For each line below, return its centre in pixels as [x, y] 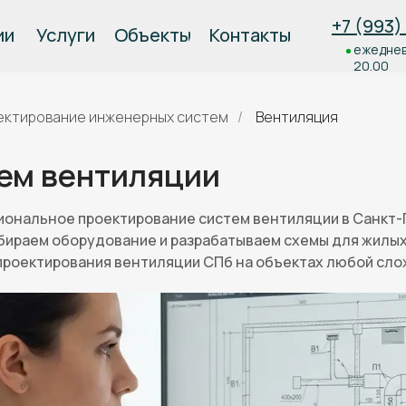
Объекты [152, 34]
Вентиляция [297, 117]
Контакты [250, 34]
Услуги [65, 34]
